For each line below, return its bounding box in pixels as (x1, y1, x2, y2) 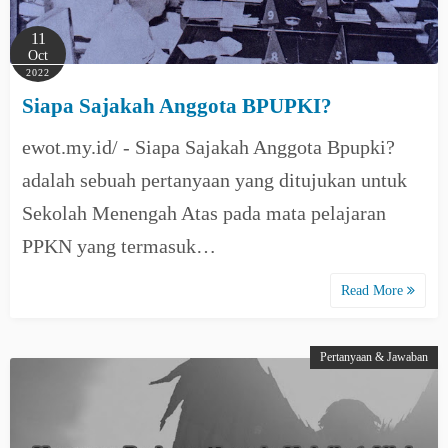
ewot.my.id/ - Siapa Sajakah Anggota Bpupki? (22, 136, 395, 158)
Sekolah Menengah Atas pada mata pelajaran (22, 202, 386, 224)
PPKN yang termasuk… (22, 235, 216, 257)
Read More (341, 283, 407, 298)
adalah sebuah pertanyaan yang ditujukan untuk (22, 169, 407, 191)
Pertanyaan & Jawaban (320, 350, 428, 364)
